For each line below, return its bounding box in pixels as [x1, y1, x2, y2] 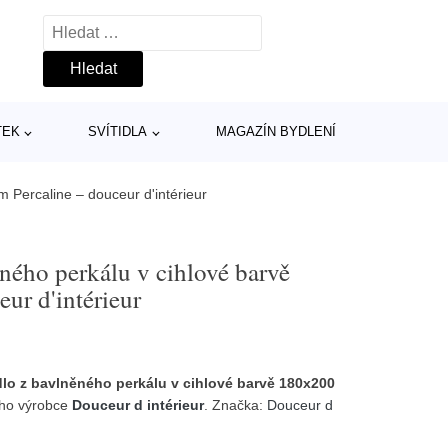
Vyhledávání [43, 19, 131, 36]
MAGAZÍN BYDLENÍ [216, 124, 336, 139]
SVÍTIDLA [88, 124, 148, 139]
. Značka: [204, 397, 268, 413]
